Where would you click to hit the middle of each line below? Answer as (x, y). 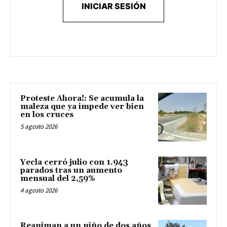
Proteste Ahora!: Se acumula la (82, 98)
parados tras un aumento (71, 170)
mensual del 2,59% (58, 178)
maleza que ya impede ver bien (82, 106)
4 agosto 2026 (39, 190)
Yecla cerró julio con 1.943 (74, 162)
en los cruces (47, 115)
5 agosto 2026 (39, 126)
